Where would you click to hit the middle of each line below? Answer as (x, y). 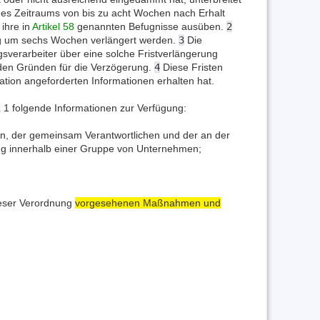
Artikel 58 (53, 26)
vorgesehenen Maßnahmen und (147, 202)
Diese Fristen (191, 67)
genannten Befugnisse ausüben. (150, 26)
